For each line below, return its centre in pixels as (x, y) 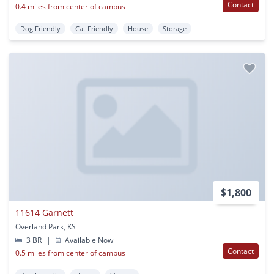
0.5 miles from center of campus (70, 253)
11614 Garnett (44, 213)
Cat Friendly (94, 28)
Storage (175, 28)
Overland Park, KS (46, 227)
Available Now (88, 240)
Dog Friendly (40, 28)
